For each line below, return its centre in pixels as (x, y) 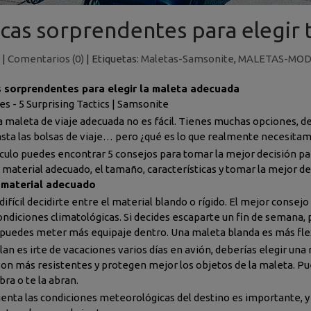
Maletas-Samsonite (187, 59)
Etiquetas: (116, 59)
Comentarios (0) (45, 59)
